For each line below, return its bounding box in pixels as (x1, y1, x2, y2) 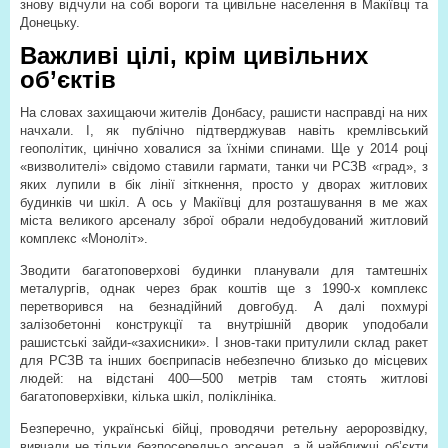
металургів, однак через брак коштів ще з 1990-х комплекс (20, 281, 428, 296)
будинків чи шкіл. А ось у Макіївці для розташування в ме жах (20, 195, 428, 210)
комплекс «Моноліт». (20, 231, 148, 246)
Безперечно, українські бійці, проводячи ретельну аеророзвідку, (20, 421, 428, 436)
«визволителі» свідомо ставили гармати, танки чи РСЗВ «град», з (20, 159, 428, 174)
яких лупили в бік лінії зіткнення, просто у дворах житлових (20, 177, 428, 192)
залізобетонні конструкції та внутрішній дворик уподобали (20, 317, 428, 332)
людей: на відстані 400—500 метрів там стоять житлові (20, 371, 428, 386)
